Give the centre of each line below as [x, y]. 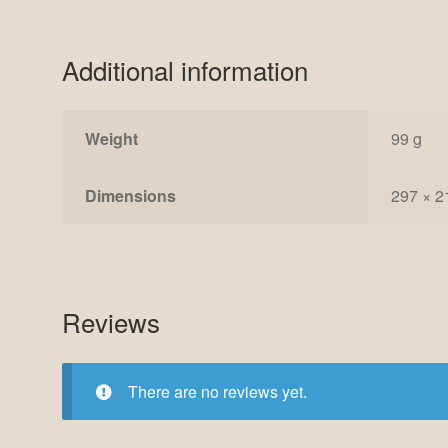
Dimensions [130, 196]
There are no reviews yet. [217, 392]
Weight [111, 139]
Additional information [185, 69]
